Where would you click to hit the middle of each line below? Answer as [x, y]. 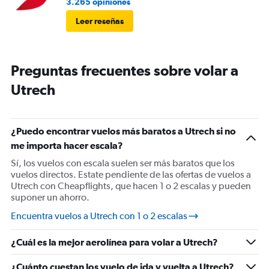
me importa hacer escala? [67, 146]
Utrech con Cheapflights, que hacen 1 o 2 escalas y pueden [131, 186]
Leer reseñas [100, 21]
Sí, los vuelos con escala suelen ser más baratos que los [123, 163]
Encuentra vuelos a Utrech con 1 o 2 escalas [99, 216]
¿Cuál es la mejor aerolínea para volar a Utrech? [114, 242]
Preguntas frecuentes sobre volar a [125, 71]
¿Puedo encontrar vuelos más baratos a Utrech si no [123, 131]
